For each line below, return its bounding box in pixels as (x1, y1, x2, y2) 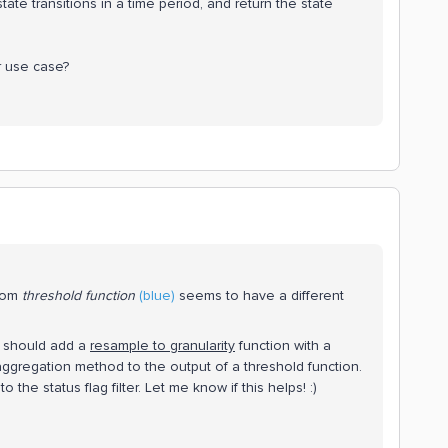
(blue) (139, 286, 175, 304)
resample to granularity (90, 336, 235, 354)
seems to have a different (175, 286, 344, 304)
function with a (235, 336, 331, 354)
